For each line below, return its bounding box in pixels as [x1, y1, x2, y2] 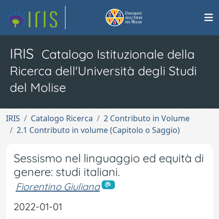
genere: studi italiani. [14, 165, 120, 179]
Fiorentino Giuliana [16, 180, 100, 193]
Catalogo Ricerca [31, 113, 93, 124]
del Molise [10, 80, 66, 95]
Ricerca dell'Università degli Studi [10, 63, 197, 78]
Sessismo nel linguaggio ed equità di [14, 151, 204, 165]
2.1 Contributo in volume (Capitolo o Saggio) [17, 125, 180, 135]
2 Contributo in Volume [104, 113, 190, 124]
